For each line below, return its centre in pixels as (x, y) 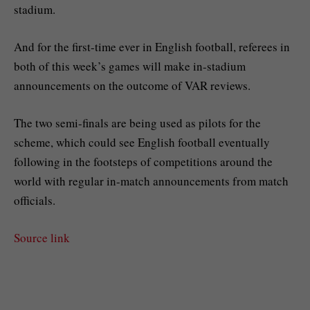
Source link (42, 238)
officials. (35, 200)
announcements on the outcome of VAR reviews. (132, 85)
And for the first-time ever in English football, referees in (152, 46)
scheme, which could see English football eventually (142, 142)
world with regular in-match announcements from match (151, 181)
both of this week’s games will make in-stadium (130, 66)
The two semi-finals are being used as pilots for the (137, 122)
